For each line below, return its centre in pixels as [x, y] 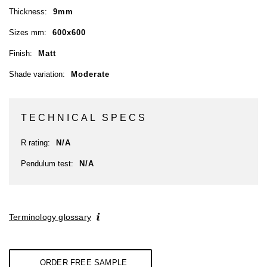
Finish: [21, 54]
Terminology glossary [50, 217]
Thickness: [28, 12]
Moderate [90, 74]
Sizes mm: [28, 33]
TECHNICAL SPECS [84, 118]
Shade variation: [37, 74]
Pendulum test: [47, 164]
